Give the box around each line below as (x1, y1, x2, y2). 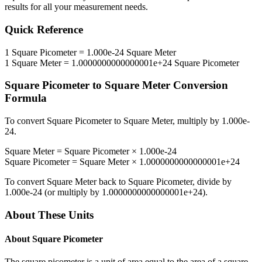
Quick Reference (5, 23, 83, 36)
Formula (5, 92, 47, 105)
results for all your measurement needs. (5, 2, 148, 12)
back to (96, 177, 128, 187)
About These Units (5, 208, 94, 221)
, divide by (192, 177, 232, 187)
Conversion (170, 79, 228, 92)
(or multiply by (42, 187, 102, 198)
